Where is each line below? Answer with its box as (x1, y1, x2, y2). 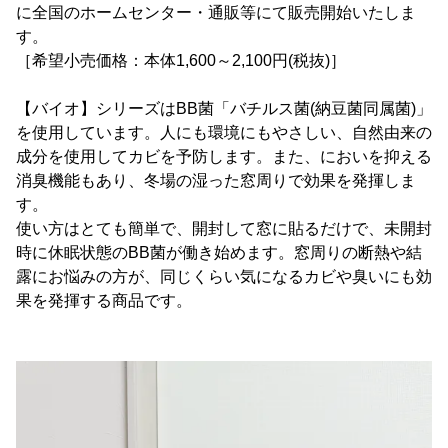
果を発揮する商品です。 (16, 292, 192, 309)
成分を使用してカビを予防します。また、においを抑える (16, 148, 432, 165)
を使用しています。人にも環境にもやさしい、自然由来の (16, 124, 432, 141)
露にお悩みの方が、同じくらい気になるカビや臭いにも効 (16, 268, 432, 285)
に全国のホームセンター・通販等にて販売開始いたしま (16, 4, 416, 21)
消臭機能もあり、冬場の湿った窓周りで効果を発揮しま (16, 172, 416, 189)
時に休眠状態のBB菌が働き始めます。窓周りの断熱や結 (16, 244, 422, 261)
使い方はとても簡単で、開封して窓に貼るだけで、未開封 (16, 220, 432, 237)
